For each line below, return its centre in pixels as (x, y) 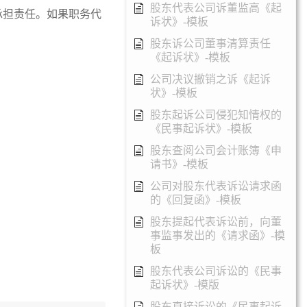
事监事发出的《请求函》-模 (218, 235)
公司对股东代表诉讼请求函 (216, 186)
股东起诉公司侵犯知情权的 (216, 115)
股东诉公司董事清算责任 (211, 44)
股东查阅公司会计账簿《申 (216, 150)
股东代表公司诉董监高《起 (216, 8)
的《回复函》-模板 (196, 200)
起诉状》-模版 (185, 285)
